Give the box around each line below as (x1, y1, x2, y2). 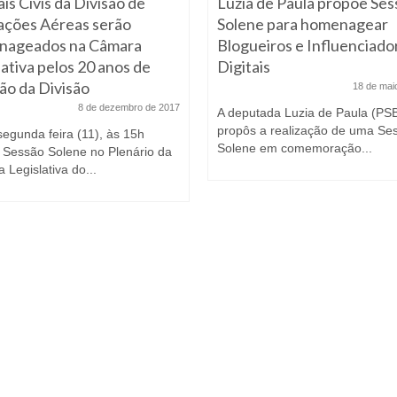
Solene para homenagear (217, 13, 388, 34)
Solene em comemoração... (217, 140, 372, 155)
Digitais (217, 56, 270, 76)
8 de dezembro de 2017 (78, 101, 180, 113)
